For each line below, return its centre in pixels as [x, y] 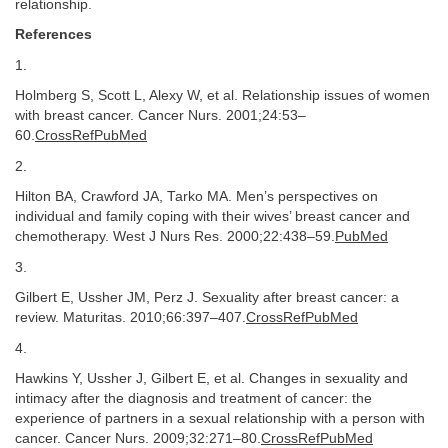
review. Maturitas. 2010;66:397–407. [130, 317]
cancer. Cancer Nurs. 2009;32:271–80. [138, 438]
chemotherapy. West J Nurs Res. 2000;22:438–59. [175, 236]
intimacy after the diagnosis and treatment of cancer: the [193, 398]
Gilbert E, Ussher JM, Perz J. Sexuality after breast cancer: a [207, 297]
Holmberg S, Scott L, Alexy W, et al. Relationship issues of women [222, 95]
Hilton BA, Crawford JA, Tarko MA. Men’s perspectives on [196, 196]
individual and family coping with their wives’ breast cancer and [212, 216]
